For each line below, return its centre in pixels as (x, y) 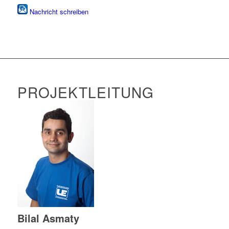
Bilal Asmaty (48, 218)
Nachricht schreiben (59, 12)
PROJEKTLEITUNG (85, 92)
